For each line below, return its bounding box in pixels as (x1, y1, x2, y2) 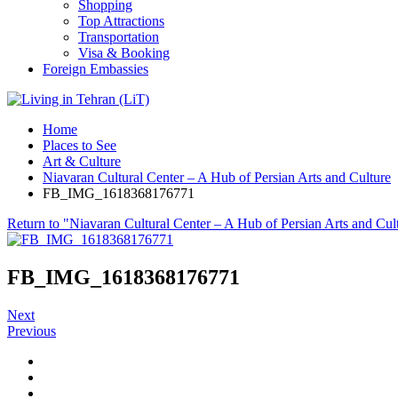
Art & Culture (43, 154, 121, 169)
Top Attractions (78, 13, 164, 28)
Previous (7, 322, 56, 338)
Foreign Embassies (43, 61, 148, 76)
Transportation (78, 29, 159, 44)
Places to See (43, 138, 116, 153)
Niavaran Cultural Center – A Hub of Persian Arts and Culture (43, 170, 391, 185)
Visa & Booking (78, 45, 170, 60)
